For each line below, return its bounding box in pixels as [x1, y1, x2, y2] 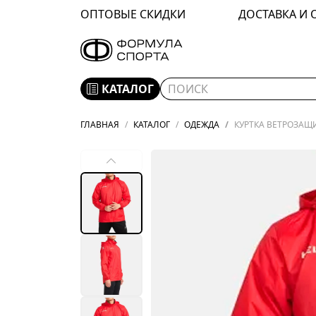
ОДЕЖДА [184, 118, 219, 130]
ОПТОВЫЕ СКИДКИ [80, 6, 186, 22]
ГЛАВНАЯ [80, 118, 119, 130]
